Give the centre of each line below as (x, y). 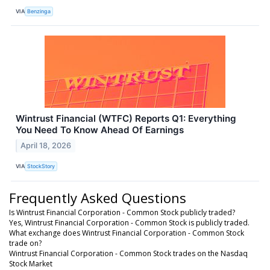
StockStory (41, 166)
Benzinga (39, 11)
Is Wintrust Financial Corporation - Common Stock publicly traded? (122, 212)
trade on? (25, 243)
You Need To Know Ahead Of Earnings (100, 130)
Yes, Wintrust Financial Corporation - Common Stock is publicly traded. (129, 222)
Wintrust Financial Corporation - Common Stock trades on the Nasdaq (128, 253)
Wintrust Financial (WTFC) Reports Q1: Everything (126, 119)
